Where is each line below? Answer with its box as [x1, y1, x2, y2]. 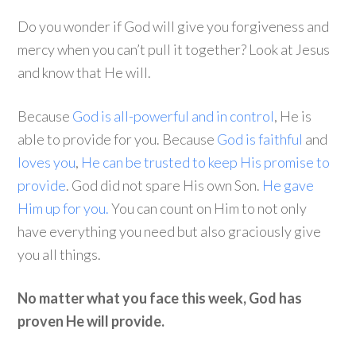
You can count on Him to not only [109, 199, 308, 217]
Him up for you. [17, 199, 110, 217]
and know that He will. [17, 64, 152, 81]
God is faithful [217, 130, 304, 148]
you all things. [17, 246, 102, 263]
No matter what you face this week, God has [17, 289, 303, 307]
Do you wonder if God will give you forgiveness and [17, 17, 330, 35]
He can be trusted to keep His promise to [81, 153, 331, 171]
